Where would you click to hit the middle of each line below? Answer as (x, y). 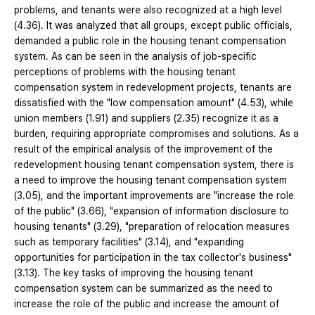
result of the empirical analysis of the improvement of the (143, 149)
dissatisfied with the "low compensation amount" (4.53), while (154, 103)
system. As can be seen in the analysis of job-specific (135, 57)
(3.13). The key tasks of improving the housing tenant (134, 273)
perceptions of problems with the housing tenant (125, 72)
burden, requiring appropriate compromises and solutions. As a (156, 134)
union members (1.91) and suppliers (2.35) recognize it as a (146, 118)
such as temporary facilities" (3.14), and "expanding (129, 242)
